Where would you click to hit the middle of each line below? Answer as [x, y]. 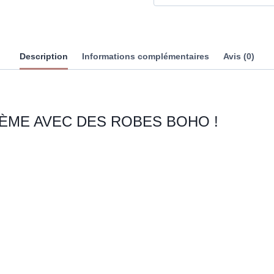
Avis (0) [239, 57]
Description [43, 57]
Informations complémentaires [146, 57]
